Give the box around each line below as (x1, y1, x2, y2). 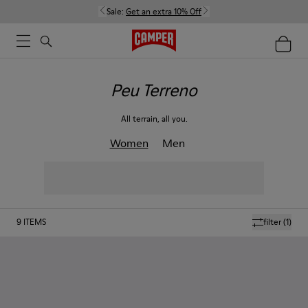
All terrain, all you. (120, 113, 188, 124)
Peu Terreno (111, 79, 197, 102)
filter (263, 216, 281, 228)
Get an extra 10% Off (126, 5, 201, 17)
